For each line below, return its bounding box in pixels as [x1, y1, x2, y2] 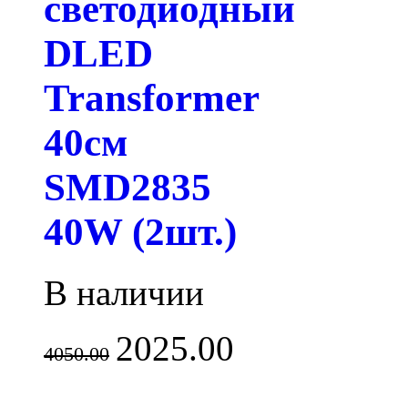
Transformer [44, 76, 259, 120]
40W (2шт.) [44, 210, 237, 254]
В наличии [44, 272, 204, 312]
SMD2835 [44, 166, 211, 209]
